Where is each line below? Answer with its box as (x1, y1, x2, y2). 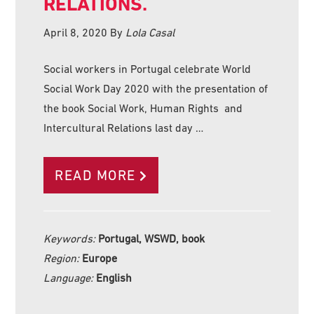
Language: (43, 271, 97, 284)
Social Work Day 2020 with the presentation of (43, 81, 268, 95)
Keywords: (43, 231, 99, 245)
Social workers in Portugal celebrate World (43, 62, 252, 75)
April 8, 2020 (43, 25, 108, 39)
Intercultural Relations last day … (43, 121, 204, 134)
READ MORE (55, 167, 136, 183)
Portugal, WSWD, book (98, 231, 205, 245)
